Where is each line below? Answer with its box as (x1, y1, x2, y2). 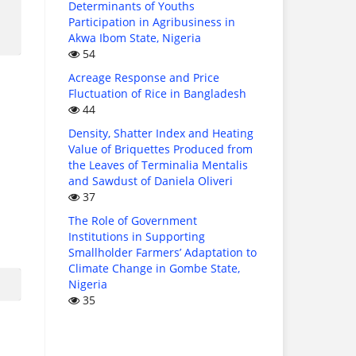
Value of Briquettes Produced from (68, 141, 253, 157)
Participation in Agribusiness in (68, 14, 235, 30)
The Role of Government (68, 213, 197, 229)
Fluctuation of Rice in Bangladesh (68, 86, 246, 102)
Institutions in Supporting (68, 229, 205, 245)
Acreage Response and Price (68, 70, 219, 86)
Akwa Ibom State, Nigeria (68, 30, 201, 46)
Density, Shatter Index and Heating (68, 126, 253, 141)
